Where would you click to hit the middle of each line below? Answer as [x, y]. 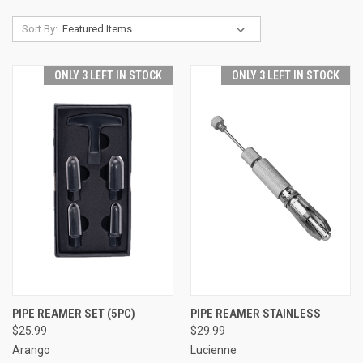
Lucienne [213, 350]
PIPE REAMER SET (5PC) [74, 313]
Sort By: [39, 29]
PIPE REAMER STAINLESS [255, 313]
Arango [31, 350]
